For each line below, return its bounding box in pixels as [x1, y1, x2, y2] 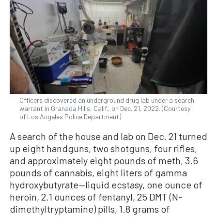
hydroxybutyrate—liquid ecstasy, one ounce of [10, 178, 202, 190]
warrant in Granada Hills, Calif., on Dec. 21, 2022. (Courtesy [19, 104, 190, 112]
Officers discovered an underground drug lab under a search [19, 95, 194, 104]
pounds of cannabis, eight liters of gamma [10, 166, 187, 178]
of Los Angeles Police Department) [19, 112, 121, 121]
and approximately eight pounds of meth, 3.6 [10, 154, 198, 166]
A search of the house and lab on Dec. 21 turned [10, 130, 207, 142]
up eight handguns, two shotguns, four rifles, [10, 142, 197, 154]
